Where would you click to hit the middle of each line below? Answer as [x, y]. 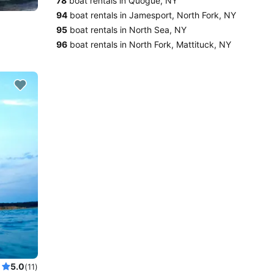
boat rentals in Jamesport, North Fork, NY [152, 15]
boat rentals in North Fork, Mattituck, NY [149, 44]
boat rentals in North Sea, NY [127, 30]
